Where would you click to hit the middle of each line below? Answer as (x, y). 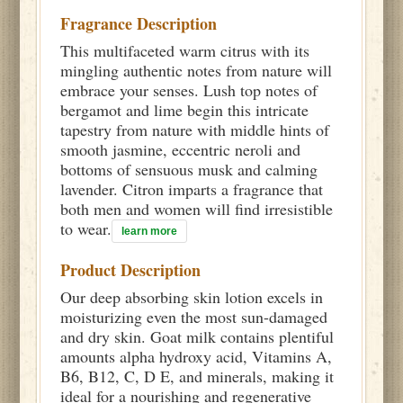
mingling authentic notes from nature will (197, 70)
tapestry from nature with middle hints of (195, 130)
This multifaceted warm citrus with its (185, 50)
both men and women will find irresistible (197, 209)
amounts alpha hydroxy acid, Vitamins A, (197, 356)
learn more (150, 231)
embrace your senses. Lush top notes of (189, 90)
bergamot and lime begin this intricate (185, 110)
